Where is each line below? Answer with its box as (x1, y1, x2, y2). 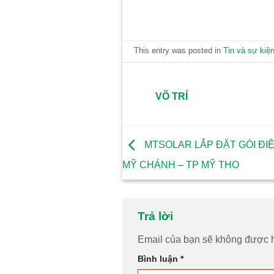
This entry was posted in (133, 46, 223, 56)
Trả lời (137, 209, 176, 223)
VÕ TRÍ (155, 91, 188, 102)
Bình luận (137, 253, 180, 264)
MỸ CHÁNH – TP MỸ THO (122, 159, 239, 170)
